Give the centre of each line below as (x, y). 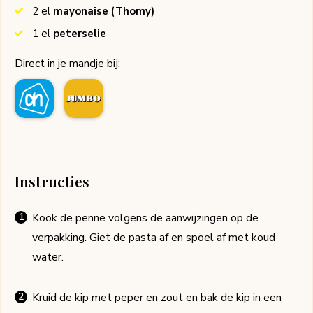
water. (48, 257)
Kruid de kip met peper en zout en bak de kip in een (157, 298)
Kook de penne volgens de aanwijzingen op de (145, 218)
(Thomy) (131, 12)
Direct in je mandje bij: (67, 64)
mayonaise (81, 12)
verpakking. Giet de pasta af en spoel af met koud (154, 238)
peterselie (80, 34)
